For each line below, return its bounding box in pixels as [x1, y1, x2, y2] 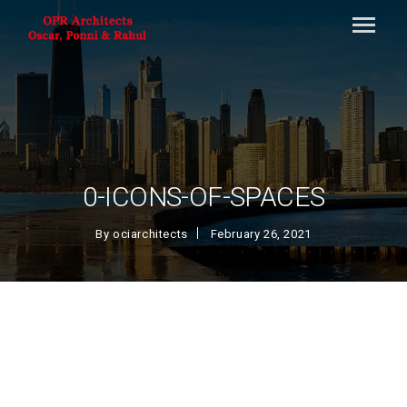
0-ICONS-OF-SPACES [82, 181, 325, 213]
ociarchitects [113, 227, 188, 241]
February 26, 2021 [210, 227, 312, 241]
